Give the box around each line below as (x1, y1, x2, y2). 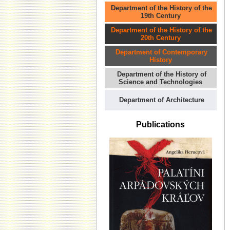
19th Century (140, 12, 181, 20)
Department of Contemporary (116, 48, 207, 56)
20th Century (140, 34, 181, 42)
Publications (136, 120, 185, 129)
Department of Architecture (119, 96, 204, 104)
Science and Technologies (119, 78, 202, 86)
